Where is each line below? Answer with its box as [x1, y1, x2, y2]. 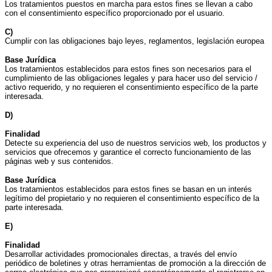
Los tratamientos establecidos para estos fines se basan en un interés [5, 185, 252, 194]
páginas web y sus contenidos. [5, 157, 114, 166]
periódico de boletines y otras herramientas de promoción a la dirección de [5, 259, 266, 268]
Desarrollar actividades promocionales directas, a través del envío [5, 250, 237, 259]
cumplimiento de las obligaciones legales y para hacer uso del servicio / [5, 73, 257, 83]
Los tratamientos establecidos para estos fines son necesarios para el [5, 64, 251, 74]
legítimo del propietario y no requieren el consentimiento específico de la [5, 194, 259, 203]
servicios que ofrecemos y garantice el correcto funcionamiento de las [5, 148, 251, 157]
